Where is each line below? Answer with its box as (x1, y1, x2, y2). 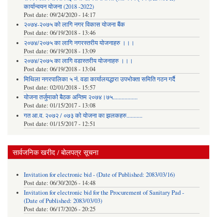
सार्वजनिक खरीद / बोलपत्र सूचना (13, 147, 98, 157)
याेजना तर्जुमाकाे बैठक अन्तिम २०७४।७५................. (23, 93, 138, 102)
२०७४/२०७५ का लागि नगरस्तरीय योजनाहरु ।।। (23, 38, 135, 47)
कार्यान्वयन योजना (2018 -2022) (23, 2, 94, 11)
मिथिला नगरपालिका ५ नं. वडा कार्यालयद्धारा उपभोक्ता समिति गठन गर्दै (23, 75, 175, 83)
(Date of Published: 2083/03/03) (23, 197, 102, 205)
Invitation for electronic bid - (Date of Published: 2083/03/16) (23, 170, 175, 179)
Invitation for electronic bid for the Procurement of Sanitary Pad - (23, 188, 184, 197)
